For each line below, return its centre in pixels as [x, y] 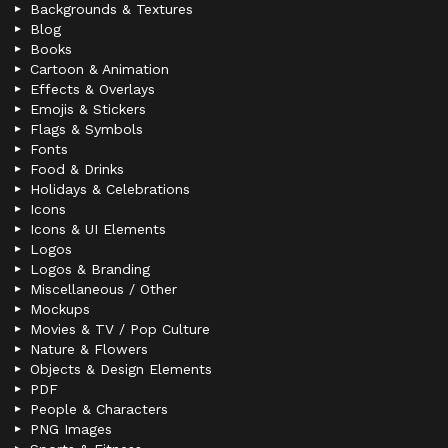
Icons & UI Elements [98, 229]
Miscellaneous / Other [103, 289]
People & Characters [99, 409]
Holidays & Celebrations [110, 189]
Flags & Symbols [86, 129]
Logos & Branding [90, 269]
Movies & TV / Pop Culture [120, 329]
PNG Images [71, 429]
